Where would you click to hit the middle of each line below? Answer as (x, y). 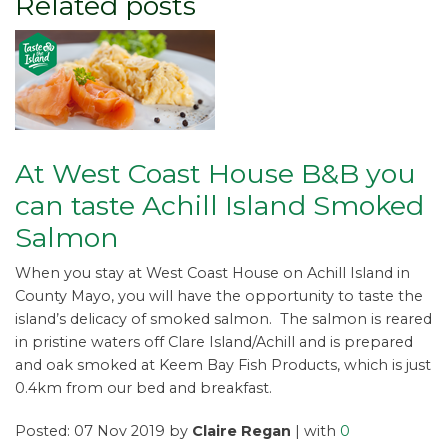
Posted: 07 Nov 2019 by (103, 431)
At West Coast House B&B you (215, 174)
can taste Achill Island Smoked (219, 206)
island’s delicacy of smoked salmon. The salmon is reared (223, 319)
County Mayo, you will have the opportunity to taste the (219, 296)
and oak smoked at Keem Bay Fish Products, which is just (223, 365)
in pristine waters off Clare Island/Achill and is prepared (214, 342)
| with (315, 431)
